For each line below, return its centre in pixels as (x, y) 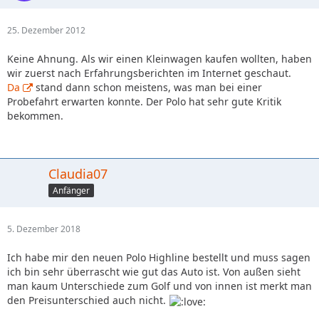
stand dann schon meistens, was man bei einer (147, 88)
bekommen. (35, 116)
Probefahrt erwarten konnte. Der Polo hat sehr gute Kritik (144, 102)
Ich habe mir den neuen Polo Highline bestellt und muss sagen (159, 258)
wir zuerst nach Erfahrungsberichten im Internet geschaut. (149, 73)
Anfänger (71, 190)
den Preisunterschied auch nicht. (88, 300)
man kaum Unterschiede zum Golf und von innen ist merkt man (159, 286)
